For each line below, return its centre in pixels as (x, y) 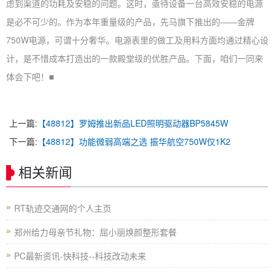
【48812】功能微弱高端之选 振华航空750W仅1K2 (134, 141)
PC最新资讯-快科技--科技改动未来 (80, 256)
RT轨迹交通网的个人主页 (63, 208)
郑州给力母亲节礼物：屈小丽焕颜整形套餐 (95, 232)
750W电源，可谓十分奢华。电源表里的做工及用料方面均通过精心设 (137, 40)
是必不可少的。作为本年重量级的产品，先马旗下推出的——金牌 (130, 21)
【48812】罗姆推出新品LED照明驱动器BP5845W (133, 123)
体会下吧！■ (30, 76)
